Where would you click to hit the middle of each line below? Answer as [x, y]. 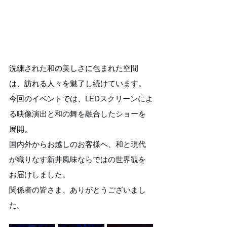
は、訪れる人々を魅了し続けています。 [78, 83]
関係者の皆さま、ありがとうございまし [78, 190]
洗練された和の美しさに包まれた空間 [74, 68]
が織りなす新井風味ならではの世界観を [78, 159]
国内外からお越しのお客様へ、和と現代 [78, 144]
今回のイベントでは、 [47, 99]
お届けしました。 [40, 175]
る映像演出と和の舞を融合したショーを [78, 114]
